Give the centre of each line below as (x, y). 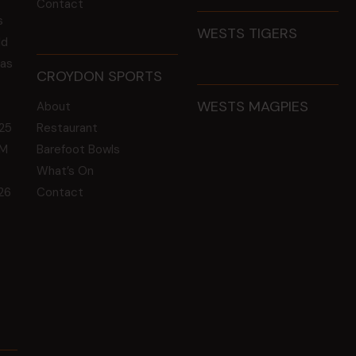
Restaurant (68, 128)
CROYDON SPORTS (100, 76)
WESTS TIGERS (248, 33)
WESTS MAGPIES (253, 106)
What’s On (66, 170)
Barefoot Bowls (79, 149)
